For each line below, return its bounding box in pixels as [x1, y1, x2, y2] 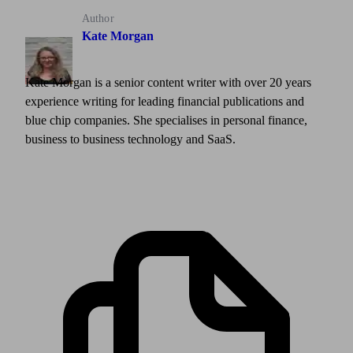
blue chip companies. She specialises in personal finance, [25, 113, 307, 127]
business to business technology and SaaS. [25, 132, 236, 146]
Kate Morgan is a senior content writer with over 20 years [25, 76, 311, 89]
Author [82, 13, 114, 24]
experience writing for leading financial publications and [25, 95, 304, 108]
